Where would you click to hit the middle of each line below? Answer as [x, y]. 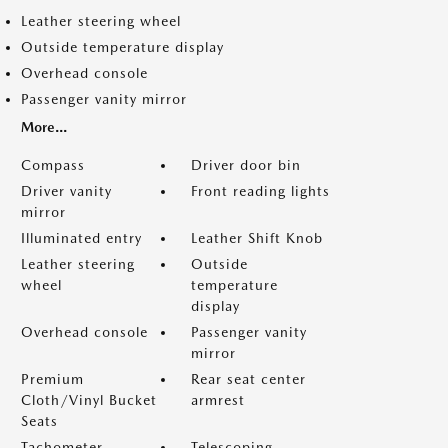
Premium [52, 379]
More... [44, 127]
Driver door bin [246, 165]
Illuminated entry [81, 238]
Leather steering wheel [101, 21]
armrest [218, 400]
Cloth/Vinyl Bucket [89, 400]
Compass [53, 165]
